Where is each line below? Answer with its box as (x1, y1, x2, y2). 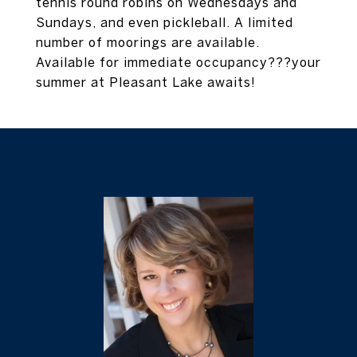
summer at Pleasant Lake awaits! (36, 75, 256, 89)
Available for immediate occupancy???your (36, 55, 321, 69)
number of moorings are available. (36, 35, 260, 49)
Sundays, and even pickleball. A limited (36, 15, 293, 29)
